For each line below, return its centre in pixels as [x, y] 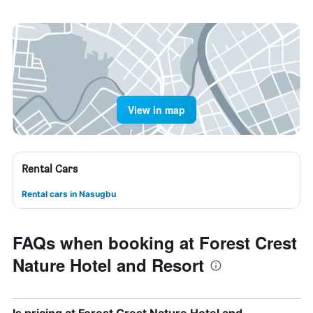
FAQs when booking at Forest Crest [155, 242]
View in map [156, 110]
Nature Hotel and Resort [108, 265]
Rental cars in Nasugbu [69, 194]
